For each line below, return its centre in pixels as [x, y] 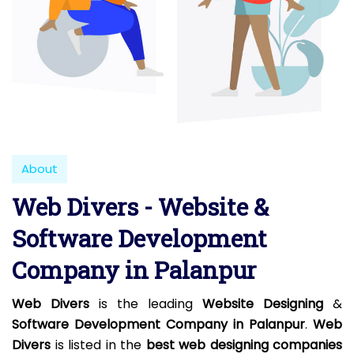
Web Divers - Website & [140, 207]
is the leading [146, 304]
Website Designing [263, 304]
